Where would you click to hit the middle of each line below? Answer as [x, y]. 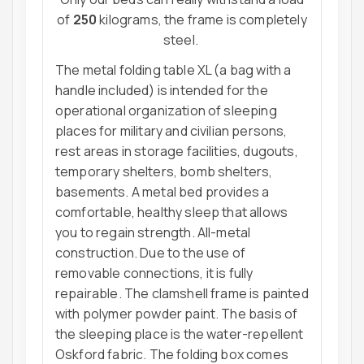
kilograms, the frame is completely [202, 20]
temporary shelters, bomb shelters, [164, 172]
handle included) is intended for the [162, 91]
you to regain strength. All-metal [153, 233]
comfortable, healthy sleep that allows [172, 212]
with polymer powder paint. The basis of [177, 314]
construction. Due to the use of [150, 253]
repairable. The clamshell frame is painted [182, 294]
